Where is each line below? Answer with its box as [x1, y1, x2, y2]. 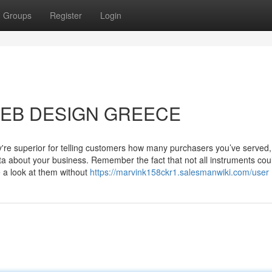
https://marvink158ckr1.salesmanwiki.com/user [90, 166, 269, 178]
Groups [3, 9, 32, 21]
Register [50, 9, 82, 21]
